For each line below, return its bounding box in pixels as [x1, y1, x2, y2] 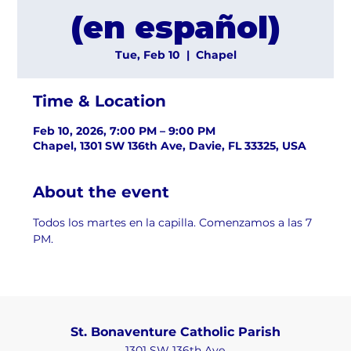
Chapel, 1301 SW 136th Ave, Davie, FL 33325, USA [33, 138, 307, 153]
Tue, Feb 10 [114, 47, 180, 62]
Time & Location [33, 91, 167, 110]
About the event [33, 182, 170, 201]
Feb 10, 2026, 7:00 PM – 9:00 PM [33, 123, 216, 138]
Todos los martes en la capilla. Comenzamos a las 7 [33, 215, 316, 230]
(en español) [71, 7, 280, 46]
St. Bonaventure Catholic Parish [70, 324, 280, 340]
